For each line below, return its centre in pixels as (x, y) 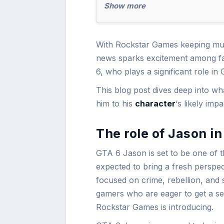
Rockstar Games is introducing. (155, 207)
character (155, 103)
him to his (115, 103)
